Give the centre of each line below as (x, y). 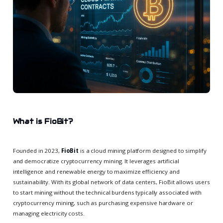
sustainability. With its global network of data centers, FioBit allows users (111, 182)
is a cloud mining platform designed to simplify (143, 150)
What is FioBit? (43, 121)
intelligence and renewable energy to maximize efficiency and (96, 171)
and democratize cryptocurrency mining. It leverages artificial (96, 161)
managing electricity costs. (49, 213)
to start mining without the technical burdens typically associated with (107, 192)
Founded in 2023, (37, 150)
